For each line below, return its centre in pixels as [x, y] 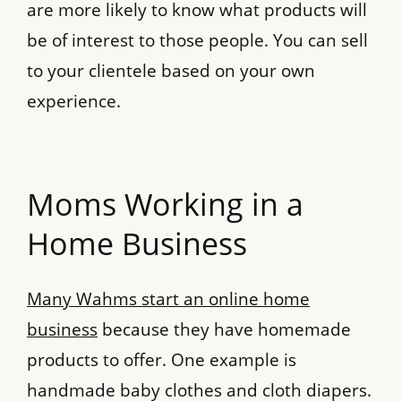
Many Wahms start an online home [168, 299]
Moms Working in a [165, 204]
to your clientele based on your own [171, 70]
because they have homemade [224, 330]
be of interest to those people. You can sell [197, 40]
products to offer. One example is [162, 360]
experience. [74, 101]
